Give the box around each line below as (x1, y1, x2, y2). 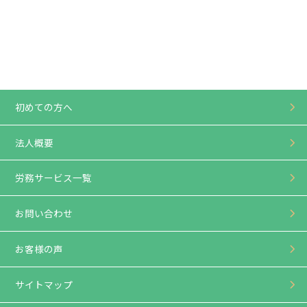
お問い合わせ (15, 206, 73, 221)
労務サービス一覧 (15, 171, 93, 185)
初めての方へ (15, 99, 73, 114)
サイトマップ (15, 277, 73, 291)
